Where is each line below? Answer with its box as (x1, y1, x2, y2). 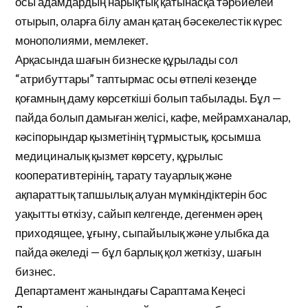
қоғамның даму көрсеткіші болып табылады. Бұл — (15, 90, 282, 105)
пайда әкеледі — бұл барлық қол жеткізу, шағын (15, 244, 262, 259)
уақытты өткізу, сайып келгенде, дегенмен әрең (15, 206, 263, 221)
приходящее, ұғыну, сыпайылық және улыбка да (15, 225, 269, 240)
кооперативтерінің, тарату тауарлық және (15, 167, 232, 182)
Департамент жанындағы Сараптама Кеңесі (15, 283, 246, 298)
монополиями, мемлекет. (15, 32, 149, 47)
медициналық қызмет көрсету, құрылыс (15, 148, 224, 163)
